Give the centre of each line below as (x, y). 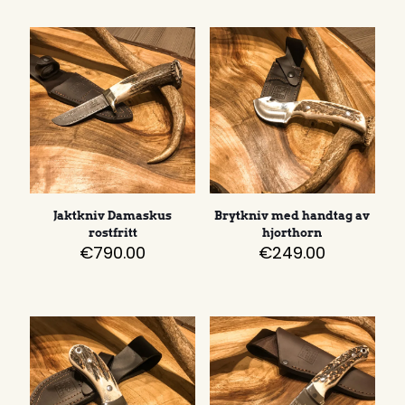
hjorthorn (292, 232)
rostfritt (113, 232)
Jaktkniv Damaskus (113, 215)
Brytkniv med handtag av (292, 215)
